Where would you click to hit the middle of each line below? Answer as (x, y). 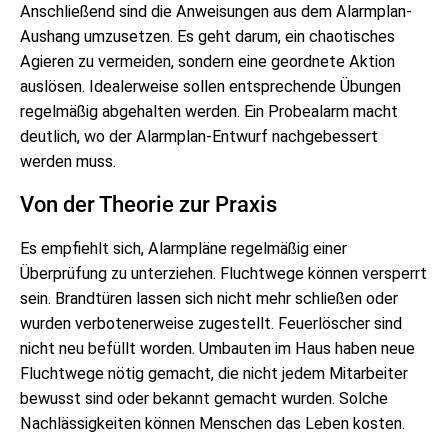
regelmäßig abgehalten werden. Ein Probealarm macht (209, 111)
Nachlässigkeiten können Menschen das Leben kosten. (212, 423)
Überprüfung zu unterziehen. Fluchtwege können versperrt (223, 273)
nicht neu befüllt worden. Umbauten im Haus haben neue (217, 348)
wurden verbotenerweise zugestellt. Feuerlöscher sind (211, 323)
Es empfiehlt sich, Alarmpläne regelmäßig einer (183, 248)
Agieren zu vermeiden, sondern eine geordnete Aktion (207, 61)
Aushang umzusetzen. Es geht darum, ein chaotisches (207, 36)
